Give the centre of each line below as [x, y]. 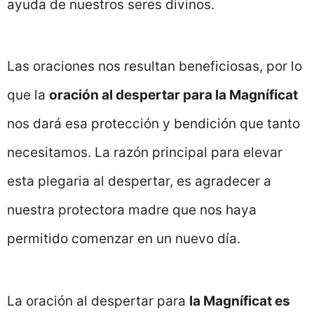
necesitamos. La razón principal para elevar [145, 153]
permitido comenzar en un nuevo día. [124, 239]
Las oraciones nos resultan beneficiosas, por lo [155, 67]
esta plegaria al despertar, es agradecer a [139, 182]
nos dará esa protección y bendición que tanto [153, 124]
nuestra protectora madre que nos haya [132, 210]
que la [28, 95]
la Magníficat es [240, 301]
